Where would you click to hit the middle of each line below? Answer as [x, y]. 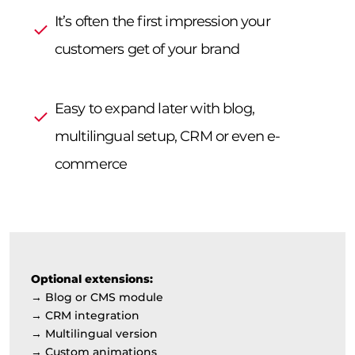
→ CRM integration [85, 316]
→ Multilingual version [94, 334]
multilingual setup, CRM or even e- [168, 137]
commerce [91, 164]
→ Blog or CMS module [97, 298]
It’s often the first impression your [162, 22]
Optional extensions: [92, 279]
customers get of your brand [147, 50]
